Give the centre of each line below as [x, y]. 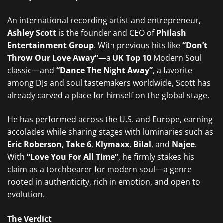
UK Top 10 [132, 58]
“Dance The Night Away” [105, 70]
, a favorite [172, 70]
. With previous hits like [138, 45]
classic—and [32, 70]
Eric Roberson [35, 144]
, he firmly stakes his [156, 157]
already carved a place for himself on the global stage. [108, 95]
